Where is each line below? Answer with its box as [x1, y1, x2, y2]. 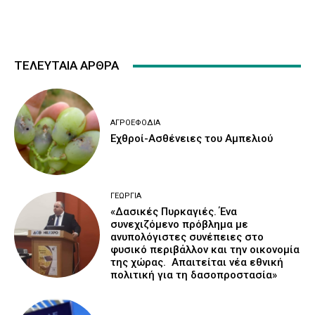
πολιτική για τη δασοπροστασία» [110, 268, 278, 281]
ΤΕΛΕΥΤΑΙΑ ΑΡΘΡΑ [14, 58, 119, 73]
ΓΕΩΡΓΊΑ [110, 191, 142, 200]
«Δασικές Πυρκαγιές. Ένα [110, 205, 238, 218]
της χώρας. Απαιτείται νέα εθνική [110, 255, 284, 269]
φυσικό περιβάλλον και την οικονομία [110, 243, 300, 256]
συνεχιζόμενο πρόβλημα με [110, 217, 249, 231]
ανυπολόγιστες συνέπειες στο [110, 230, 264, 243]
